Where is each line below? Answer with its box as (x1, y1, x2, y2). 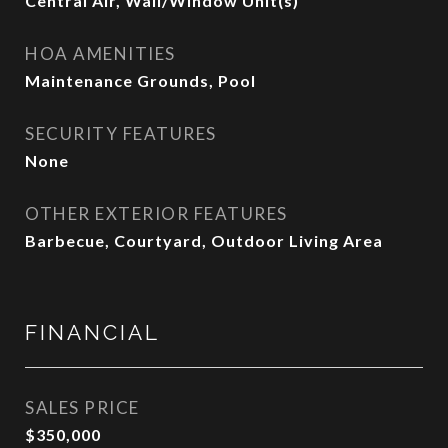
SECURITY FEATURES (25, 123, 217, 144)
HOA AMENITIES (25, 43, 176, 64)
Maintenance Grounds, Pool (25, 71, 256, 90)
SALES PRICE (25, 397, 140, 418)
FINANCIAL (25, 320, 160, 345)
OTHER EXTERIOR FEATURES (25, 203, 288, 224)
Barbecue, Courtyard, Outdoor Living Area (25, 231, 383, 250)
